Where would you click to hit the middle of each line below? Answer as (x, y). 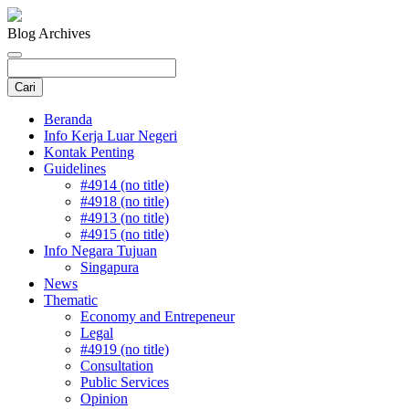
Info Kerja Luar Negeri (110, 136)
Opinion (104, 399)
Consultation (117, 366)
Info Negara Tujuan (100, 251)
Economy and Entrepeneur (157, 316)
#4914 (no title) (125, 185)
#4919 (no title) (125, 349)
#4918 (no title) (125, 201)
